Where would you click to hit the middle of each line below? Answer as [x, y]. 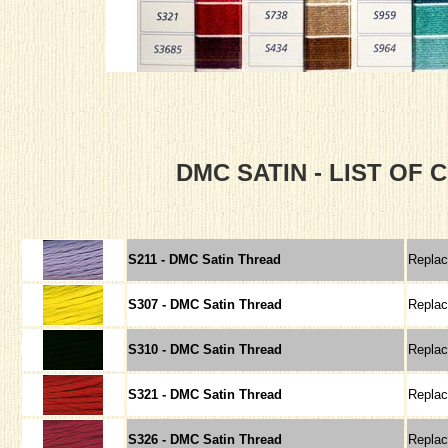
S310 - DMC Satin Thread [207, 349]
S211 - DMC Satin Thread [206, 259]
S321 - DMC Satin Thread [207, 394]
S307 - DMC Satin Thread [207, 304]
